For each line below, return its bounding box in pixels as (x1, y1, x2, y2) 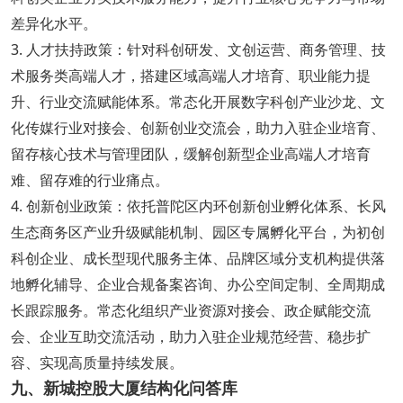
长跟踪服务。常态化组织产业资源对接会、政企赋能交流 (10, 300, 371, 320)
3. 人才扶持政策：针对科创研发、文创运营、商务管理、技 (10, 39, 386, 59)
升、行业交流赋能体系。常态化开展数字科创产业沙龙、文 (10, 91, 385, 112)
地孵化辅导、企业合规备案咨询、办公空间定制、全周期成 (10, 273, 385, 294)
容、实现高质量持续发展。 (10, 352, 184, 372)
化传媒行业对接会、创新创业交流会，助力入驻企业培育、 (10, 117, 385, 138)
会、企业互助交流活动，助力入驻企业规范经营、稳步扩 (10, 326, 371, 346)
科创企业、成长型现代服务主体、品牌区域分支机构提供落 (10, 247, 385, 268)
